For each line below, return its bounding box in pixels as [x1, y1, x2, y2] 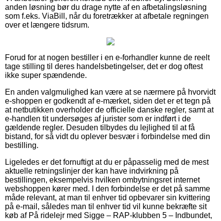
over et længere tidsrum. [5, 20, 89, 29]
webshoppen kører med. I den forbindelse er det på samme [5, 184, 210, 193]
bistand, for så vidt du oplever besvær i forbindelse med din [5, 132, 210, 141]
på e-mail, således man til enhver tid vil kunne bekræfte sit [5, 202, 207, 211]
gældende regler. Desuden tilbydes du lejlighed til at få [5, 123, 195, 132]
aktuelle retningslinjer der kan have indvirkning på [5, 166, 179, 175]
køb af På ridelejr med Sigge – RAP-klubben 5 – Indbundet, [5, 211, 212, 220]
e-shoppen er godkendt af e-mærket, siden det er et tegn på [5, 96, 211, 105]
